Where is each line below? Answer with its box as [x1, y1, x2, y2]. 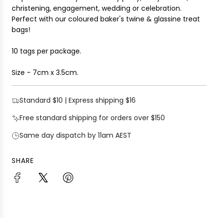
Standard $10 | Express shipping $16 [19, 95, 136, 105]
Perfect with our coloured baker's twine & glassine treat [12, 14, 200, 24]
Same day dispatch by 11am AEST [19, 130, 131, 140]
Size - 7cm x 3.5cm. [12, 68, 78, 77]
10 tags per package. [12, 46, 81, 56]
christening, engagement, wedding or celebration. [12, 3, 182, 13]
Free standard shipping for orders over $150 [19, 113, 165, 123]
